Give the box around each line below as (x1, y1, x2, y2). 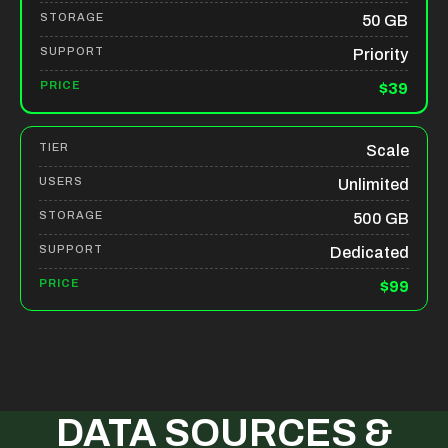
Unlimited (338, 176, 409, 194)
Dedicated (330, 244, 409, 262)
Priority (353, 46, 408, 64)
